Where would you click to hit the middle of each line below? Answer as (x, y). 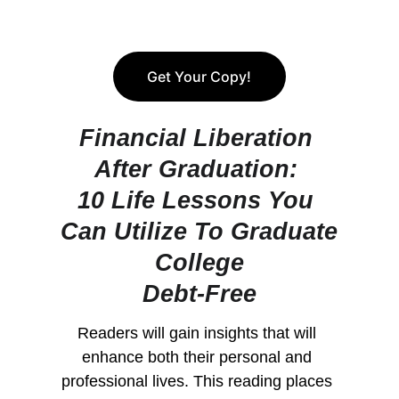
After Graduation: (199, 169)
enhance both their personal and (199, 357)
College (199, 263)
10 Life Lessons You (199, 200)
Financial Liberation (199, 138)
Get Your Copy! (199, 77)
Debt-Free (199, 294)
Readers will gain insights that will (199, 333)
